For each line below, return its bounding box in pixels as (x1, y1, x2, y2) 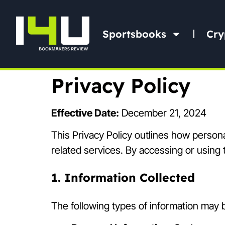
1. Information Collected (51, 170, 195, 185)
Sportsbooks (102, 27, 166, 40)
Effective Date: (51, 107, 119, 119)
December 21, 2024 (119, 107, 206, 119)
